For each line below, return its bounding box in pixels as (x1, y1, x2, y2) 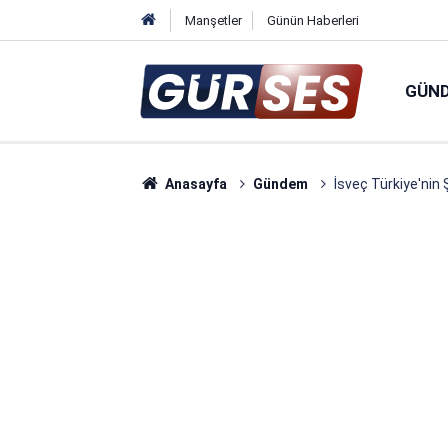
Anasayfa (161, 176, 227, 192)
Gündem (252, 176, 308, 192)
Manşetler (184, 13, 242, 28)
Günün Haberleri (266, 13, 359, 28)
